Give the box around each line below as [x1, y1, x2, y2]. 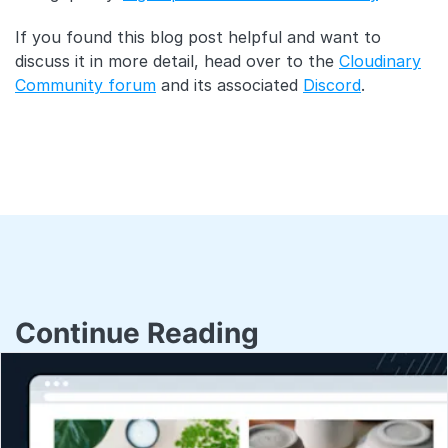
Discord [303, 75, 361, 96]
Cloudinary [339, 51, 421, 72]
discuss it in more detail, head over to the [15, 51, 339, 72]
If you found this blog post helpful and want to [15, 27, 381, 48]
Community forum [15, 75, 156, 96]
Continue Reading [15, 316, 259, 351]
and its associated [156, 75, 303, 96]
